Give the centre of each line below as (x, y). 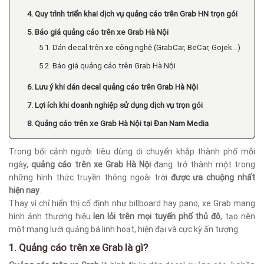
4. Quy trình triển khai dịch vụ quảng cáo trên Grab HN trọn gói (132, 14)
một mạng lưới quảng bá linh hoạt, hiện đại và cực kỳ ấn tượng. (124, 229)
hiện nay (24, 190)
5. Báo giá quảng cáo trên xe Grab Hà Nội (98, 32)
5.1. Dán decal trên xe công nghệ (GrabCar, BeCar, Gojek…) (139, 47)
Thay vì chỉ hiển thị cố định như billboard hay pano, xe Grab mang (132, 203)
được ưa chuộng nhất (213, 177)
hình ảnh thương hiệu (51, 216)
